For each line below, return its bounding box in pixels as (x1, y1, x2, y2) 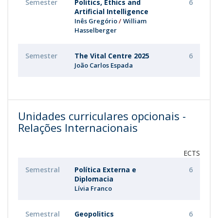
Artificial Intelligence (74, 7, 148, 16)
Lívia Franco (74, 184, 112, 193)
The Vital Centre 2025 (74, 51, 149, 60)
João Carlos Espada (74, 61, 133, 70)
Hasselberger (74, 26, 117, 35)
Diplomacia (74, 174, 113, 183)
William (123, 17, 146, 25)
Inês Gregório (74, 17, 117, 25)
